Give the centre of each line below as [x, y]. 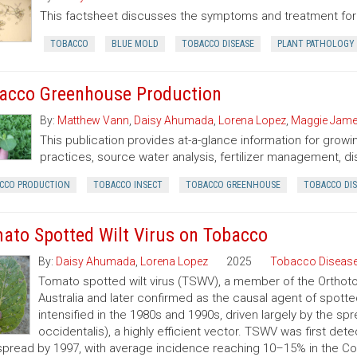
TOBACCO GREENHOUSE [233, 185]
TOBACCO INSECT [127, 185]
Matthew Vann [93, 120]
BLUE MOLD [135, 44]
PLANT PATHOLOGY [316, 44]
